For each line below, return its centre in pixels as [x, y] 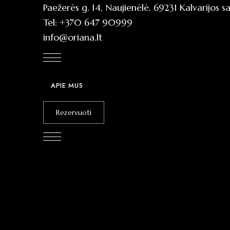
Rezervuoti [74, 112]
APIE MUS [67, 85]
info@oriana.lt [73, 37]
